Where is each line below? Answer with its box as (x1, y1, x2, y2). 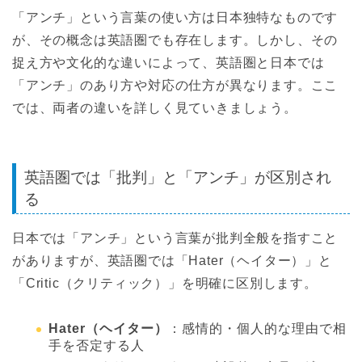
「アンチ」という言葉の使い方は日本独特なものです (12, 10, 339, 24)
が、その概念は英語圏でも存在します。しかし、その (12, 32, 339, 47)
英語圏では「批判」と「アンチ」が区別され (24, 169, 331, 187)
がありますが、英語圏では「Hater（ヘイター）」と (12, 254, 332, 268)
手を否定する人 (48, 339, 145, 353)
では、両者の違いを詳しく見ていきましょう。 (12, 100, 297, 115)
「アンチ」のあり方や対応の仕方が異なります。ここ (12, 78, 339, 92)
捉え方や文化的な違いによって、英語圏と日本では (12, 55, 325, 69)
